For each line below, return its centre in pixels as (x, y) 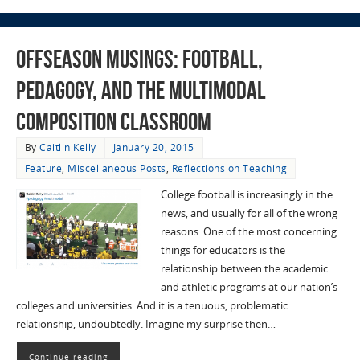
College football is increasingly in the (246, 195)
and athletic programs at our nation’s (249, 288)
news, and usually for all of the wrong (249, 214)
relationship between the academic (244, 269)
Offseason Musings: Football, (139, 59)
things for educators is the (223, 251)
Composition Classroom (113, 122)
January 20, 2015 (153, 148)
